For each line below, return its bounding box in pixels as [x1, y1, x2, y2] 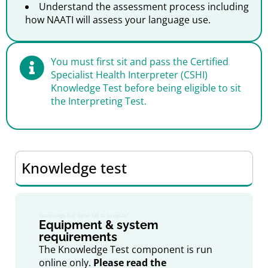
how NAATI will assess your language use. [25, 13, 211, 26]
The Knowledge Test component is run [39, 242, 212, 256]
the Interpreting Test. [51, 95, 147, 108]
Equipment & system [39, 217, 159, 232]
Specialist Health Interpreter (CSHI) [51, 68, 208, 82]
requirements [39, 229, 117, 244]
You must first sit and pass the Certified [51, 55, 229, 69]
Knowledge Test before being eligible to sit [51, 81, 242, 95]
